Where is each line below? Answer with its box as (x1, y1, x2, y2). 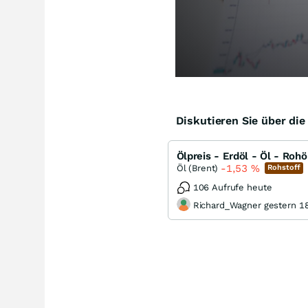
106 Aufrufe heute (192, 181, 272, 192)
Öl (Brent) (176, 162, 219, 173)
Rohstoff (267, 163, 301, 173)
